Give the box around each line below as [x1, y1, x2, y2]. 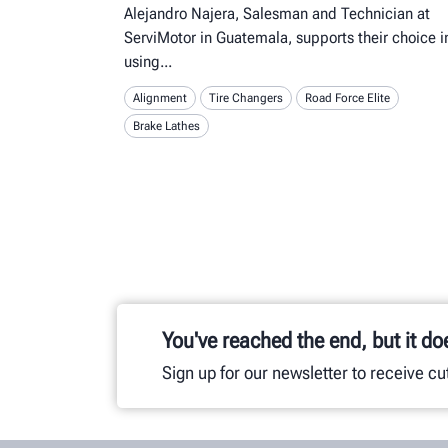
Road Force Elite [305, 91, 390, 106]
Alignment [133, 91, 187, 106]
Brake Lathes [133, 119, 200, 134]
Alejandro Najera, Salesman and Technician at [124, 4, 430, 24]
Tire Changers [209, 91, 283, 106]
